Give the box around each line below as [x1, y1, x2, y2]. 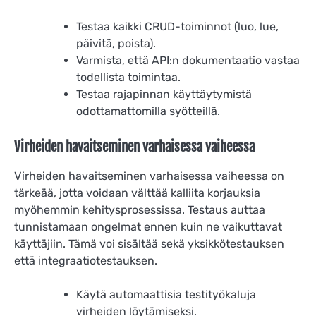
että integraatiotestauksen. [14, 253, 157, 267]
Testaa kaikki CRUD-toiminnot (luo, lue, [76, 19, 279, 33]
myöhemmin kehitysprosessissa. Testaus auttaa [14, 202, 265, 217]
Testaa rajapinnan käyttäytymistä [76, 87, 252, 101]
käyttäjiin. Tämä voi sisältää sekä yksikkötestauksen [14, 236, 284, 250]
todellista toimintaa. [76, 70, 181, 84]
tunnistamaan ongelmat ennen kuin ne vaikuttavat [14, 219, 282, 233]
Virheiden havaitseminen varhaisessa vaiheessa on [14, 169, 284, 183]
